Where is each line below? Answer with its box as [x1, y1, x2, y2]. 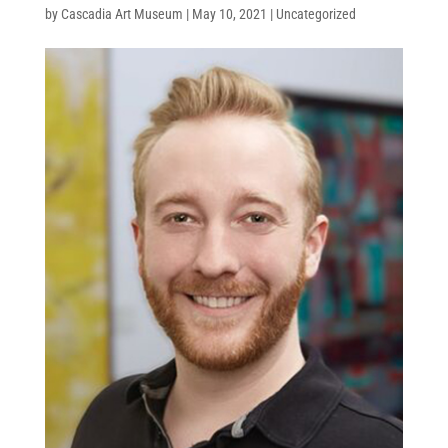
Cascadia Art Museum [60, 5, 183, 22]
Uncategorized [275, 5, 356, 22]
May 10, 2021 [191, 5, 267, 22]
